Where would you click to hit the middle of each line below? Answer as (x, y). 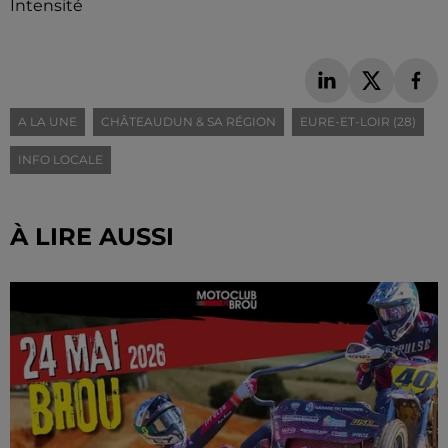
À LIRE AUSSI (92, 236)
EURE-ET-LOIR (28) (358, 121)
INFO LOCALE (60, 159)
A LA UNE (47, 121)
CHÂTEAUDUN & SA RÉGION (188, 121)
